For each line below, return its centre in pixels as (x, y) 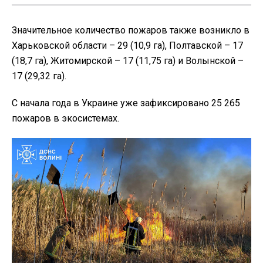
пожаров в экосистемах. (65, 119)
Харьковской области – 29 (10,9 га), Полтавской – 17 (127, 46)
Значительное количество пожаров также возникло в (131, 31)
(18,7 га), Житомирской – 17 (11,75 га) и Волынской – (128, 61)
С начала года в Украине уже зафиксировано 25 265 (126, 103)
